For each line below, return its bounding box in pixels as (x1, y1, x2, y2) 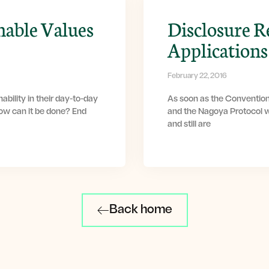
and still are (168, 121, 211, 129)
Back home (109, 205, 172, 216)
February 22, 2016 (168, 73, 227, 80)
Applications (168, 36, 268, 63)
